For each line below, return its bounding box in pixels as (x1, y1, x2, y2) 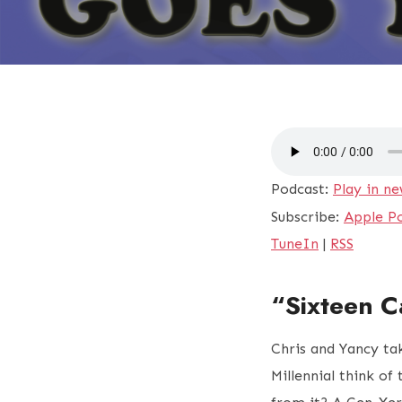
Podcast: (271, 180, 333, 198)
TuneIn (271, 235, 319, 253)
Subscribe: (271, 208, 344, 226)
